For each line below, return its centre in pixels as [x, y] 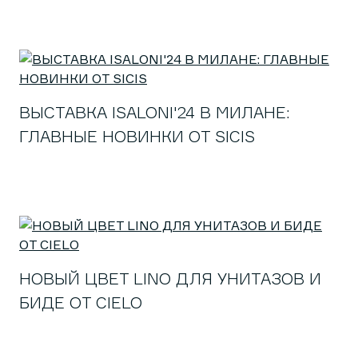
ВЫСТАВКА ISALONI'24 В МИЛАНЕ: [155, 112]
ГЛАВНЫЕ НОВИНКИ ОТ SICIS [137, 136]
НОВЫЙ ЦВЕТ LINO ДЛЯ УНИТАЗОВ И [170, 278]
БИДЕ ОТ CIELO [81, 302]
